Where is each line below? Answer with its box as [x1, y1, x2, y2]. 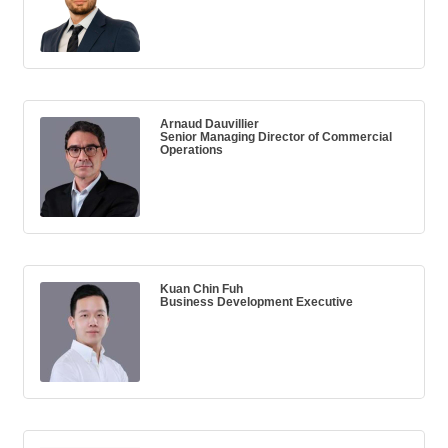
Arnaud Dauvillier [160, 116, 259, 130]
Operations [160, 142, 223, 156]
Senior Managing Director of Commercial [160, 129, 392, 143]
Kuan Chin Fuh [160, 281, 243, 295]
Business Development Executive [160, 294, 353, 308]
